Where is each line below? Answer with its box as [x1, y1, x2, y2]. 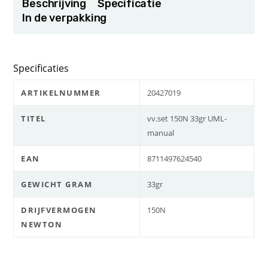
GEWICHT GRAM [21, 179, 93, 190]
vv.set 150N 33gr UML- [147, 113, 227, 124]
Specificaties [13, 62, 69, 75]
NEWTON [21, 219, 63, 230]
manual [147, 127, 175, 139]
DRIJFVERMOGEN [21, 205, 97, 216]
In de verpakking [22, 11, 107, 25]
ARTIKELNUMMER [21, 87, 101, 99]
